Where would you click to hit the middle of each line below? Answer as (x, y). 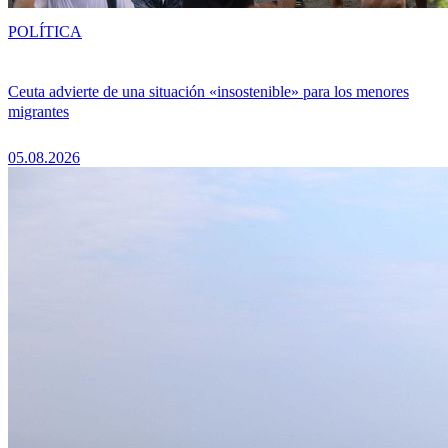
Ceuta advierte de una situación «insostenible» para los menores (208, 92)
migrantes (38, 112)
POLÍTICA (45, 31)
